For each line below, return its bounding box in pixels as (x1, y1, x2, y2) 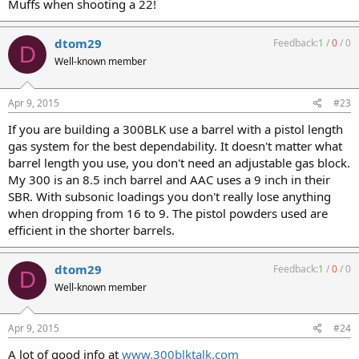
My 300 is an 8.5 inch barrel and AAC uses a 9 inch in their (8, 171, 330, 188)
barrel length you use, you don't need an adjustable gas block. (8, 154, 350, 171)
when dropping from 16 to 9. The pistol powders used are (8, 204, 328, 221)
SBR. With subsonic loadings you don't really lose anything (8, 188, 331, 204)
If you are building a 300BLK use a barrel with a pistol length (8, 120, 343, 137)
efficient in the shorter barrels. (8, 221, 175, 238)
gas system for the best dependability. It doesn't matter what (8, 137, 342, 154)
